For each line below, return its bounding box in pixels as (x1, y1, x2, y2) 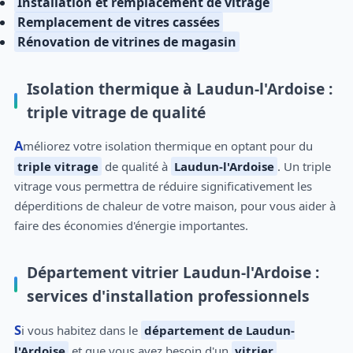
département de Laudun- (143, 321, 295, 338)
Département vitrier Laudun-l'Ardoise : (26, 262, 319, 284)
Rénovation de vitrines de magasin (17, 32, 236, 50)
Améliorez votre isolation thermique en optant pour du (22, 138, 313, 154)
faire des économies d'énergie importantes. (13, 217, 248, 234)
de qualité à (101, 158, 171, 175)
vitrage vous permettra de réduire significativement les (13, 178, 312, 195)
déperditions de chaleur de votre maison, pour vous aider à (13, 198, 336, 214)
